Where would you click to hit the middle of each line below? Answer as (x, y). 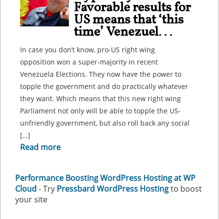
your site (31, 199)
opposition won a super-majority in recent (89, 62)
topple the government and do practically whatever (104, 86)
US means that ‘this (129, 20)
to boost (185, 189)
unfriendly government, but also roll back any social (105, 123)
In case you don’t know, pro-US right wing (88, 50)
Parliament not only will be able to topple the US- (100, 111)
